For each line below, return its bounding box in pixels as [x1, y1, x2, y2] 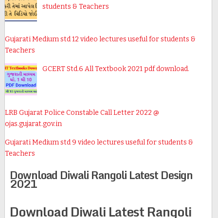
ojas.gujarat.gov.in [4, 120, 62, 128]
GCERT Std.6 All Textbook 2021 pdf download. [42, 65, 189, 73]
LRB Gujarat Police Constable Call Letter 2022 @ [4, 109, 159, 117]
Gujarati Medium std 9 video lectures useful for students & [4, 138, 193, 147]
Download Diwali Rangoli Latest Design [9, 166, 193, 184]
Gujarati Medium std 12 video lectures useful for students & [4, 35, 196, 44]
